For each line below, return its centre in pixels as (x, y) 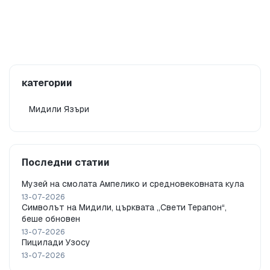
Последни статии (66, 163)
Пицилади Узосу (56, 243)
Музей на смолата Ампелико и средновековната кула (133, 184)
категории (47, 83)
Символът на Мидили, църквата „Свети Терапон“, (124, 208)
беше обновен (51, 219)
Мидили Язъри (59, 109)
